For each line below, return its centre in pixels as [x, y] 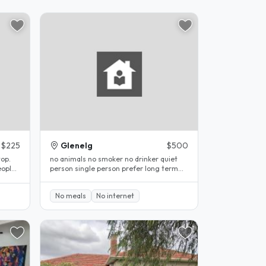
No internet [115, 195]
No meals [70, 195]
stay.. [58, 178]
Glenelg [77, 145]
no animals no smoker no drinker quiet [114, 159]
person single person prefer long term [114, 168]
